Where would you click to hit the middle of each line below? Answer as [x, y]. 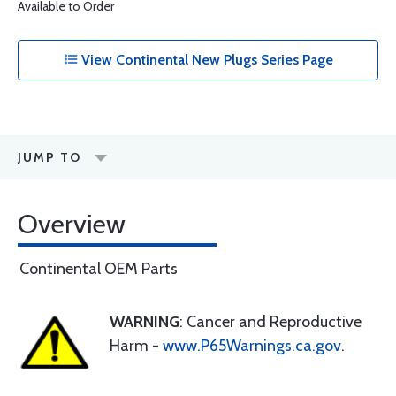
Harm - [136, 346]
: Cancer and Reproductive [270, 322]
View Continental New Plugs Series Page [205, 60]
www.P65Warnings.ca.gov [252, 346]
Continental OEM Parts [99, 269]
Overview [72, 224]
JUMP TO [49, 157]
